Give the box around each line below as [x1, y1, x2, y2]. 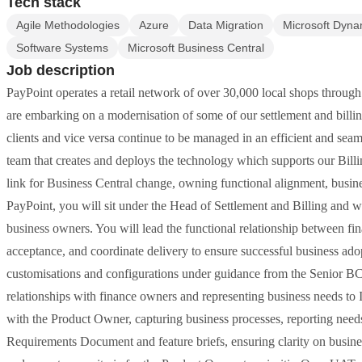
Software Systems [16, 41, 108, 54]
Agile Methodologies [16, 19, 120, 32]
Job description [6, 62, 115, 78]
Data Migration [188, 19, 263, 32]
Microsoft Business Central [128, 41, 264, 54]
